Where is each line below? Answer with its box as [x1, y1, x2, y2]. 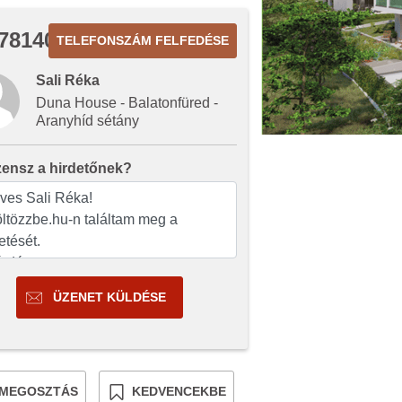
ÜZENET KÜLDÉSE [53, 290, 166, 304]
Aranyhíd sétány [36, 113, 139, 128]
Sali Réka [36, 73, 100, 88]
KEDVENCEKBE [132, 384, 226, 398]
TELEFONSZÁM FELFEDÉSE [57, 33, 229, 48]
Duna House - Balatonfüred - [36, 95, 218, 110]
